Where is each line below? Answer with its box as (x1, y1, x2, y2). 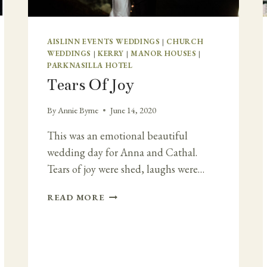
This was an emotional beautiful (47, 129, 188, 143)
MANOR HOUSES (130, 48, 197, 58)
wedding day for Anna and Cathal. (47, 145, 197, 160)
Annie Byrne (58, 104, 99, 116)
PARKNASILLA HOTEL (47, 60, 133, 70)
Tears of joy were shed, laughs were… (47, 162, 204, 176)
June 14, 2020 (110, 104, 157, 116)
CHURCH (166, 36, 204, 46)
